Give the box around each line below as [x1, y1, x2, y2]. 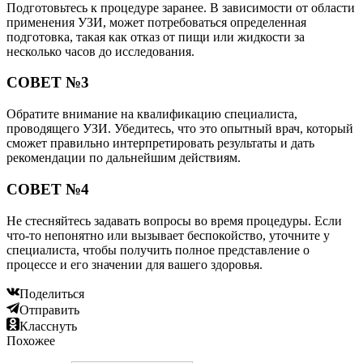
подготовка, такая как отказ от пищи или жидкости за [6, 29, 305, 44]
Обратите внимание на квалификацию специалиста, [6, 107, 297, 122]
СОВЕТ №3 [6, 74, 89, 92]
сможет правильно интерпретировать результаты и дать [6, 136, 314, 151]
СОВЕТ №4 [6, 180, 89, 198]
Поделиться [19, 286, 84, 301]
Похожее [6, 333, 55, 348]
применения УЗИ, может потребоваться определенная [6, 15, 306, 29]
